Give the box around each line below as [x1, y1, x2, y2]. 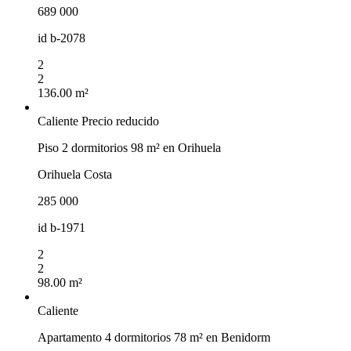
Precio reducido [81, 114, 159, 128]
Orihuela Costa [38, 167, 112, 181]
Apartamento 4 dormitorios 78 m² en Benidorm [38, 330, 270, 344]
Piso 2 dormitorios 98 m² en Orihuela [38, 140, 221, 154]
